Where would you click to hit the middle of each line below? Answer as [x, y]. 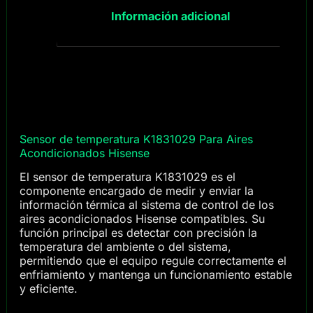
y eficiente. [48, 289]
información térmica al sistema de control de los [146, 205]
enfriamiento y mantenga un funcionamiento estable [155, 275]
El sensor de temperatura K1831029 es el [127, 177]
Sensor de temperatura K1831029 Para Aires [136, 139]
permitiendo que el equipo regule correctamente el [153, 261]
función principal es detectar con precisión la [138, 233]
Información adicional [170, 16]
